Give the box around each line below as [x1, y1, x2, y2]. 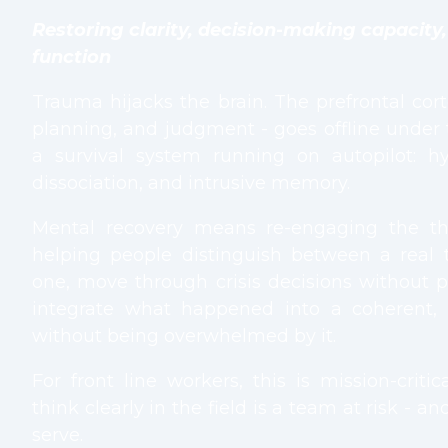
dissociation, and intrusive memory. [32, 172, 350, 195]
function [32, 46, 111, 69]
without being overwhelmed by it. [32, 325, 336, 348]
